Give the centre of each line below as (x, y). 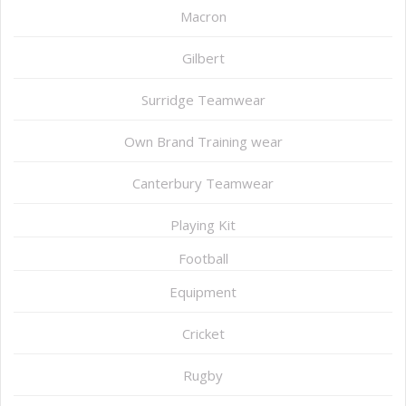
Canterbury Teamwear (203, 184)
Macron (203, 17)
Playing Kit (203, 225)
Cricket (203, 334)
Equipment (203, 292)
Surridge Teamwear (203, 100)
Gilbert (203, 58)
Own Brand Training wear (203, 142)
